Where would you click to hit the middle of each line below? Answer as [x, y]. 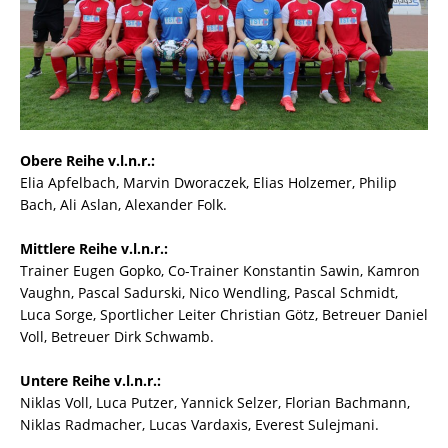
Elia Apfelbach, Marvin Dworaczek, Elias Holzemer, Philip [208, 182]
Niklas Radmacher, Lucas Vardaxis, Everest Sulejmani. [199, 424]
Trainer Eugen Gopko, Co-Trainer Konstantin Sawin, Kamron [220, 270]
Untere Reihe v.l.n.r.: [90, 380]
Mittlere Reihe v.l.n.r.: [94, 248]
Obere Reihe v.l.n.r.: [87, 160]
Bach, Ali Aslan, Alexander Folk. [123, 204]
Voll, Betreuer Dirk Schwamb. [117, 336]
